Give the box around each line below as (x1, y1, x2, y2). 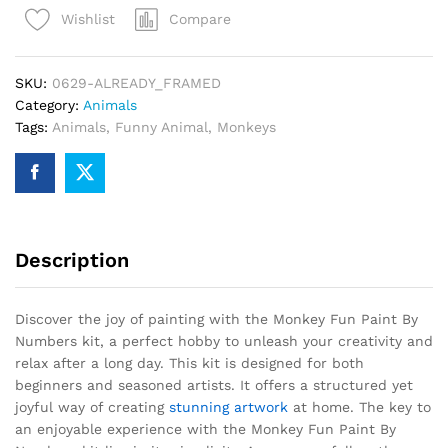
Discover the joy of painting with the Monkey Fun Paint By (15, 310, 418, 327)
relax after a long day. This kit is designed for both (15, 354, 364, 371)
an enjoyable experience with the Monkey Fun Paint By (15, 420, 396, 437)
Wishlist (61, 11, 115, 28)
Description (15, 247, 129, 272)
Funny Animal (115, 118, 208, 135)
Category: (15, 96, 83, 113)
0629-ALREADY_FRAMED (52, 74, 221, 91)
